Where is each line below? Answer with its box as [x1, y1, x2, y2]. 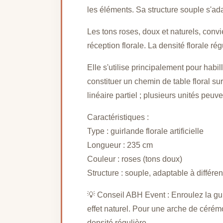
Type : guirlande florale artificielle [87, 126, 204, 135]
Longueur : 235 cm [87, 140, 153, 149]
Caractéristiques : [87, 112, 149, 121]
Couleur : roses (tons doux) [87, 154, 182, 163]
